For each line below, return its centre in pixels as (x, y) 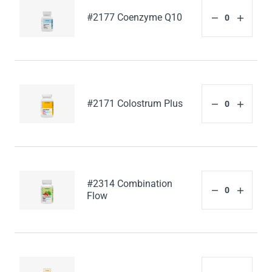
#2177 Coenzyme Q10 (135, 17)
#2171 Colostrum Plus (135, 103)
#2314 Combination (130, 183)
